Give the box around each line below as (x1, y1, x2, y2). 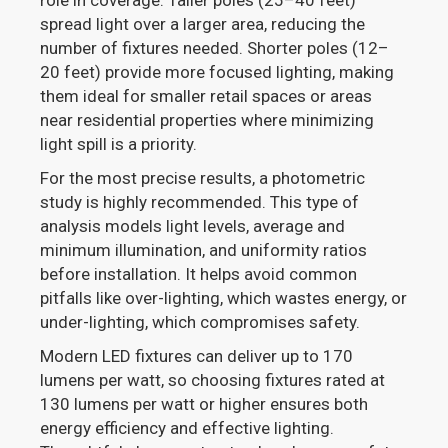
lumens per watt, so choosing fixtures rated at (40, 370, 386, 391)
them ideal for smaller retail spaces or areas (40, 86, 373, 107)
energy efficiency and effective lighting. (40, 418, 335, 439)
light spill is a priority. (40, 134, 198, 155)
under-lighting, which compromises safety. (40, 312, 361, 333)
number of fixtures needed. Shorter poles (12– (40, 38, 390, 59)
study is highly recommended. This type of (40, 192, 360, 213)
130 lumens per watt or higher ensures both (40, 394, 369, 415)
